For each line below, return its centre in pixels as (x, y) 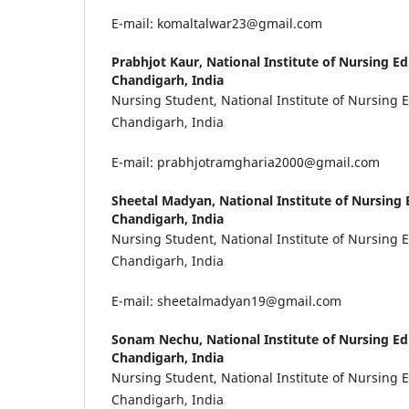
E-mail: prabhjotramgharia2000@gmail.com (246, 162)
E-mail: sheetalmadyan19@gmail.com (226, 300)
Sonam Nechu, (159, 339)
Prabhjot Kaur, (159, 61)
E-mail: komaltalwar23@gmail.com (217, 23)
